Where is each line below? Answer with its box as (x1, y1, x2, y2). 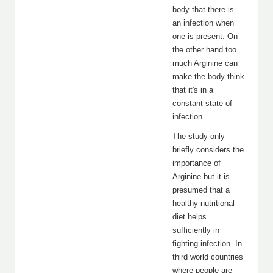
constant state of (172, 99, 232, 108)
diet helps (172, 212, 207, 221)
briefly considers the (172, 145, 244, 154)
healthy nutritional (172, 199, 235, 208)
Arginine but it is (172, 172, 230, 181)
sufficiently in (172, 225, 219, 235)
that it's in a (172, 85, 213, 94)
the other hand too (172, 45, 236, 54)
